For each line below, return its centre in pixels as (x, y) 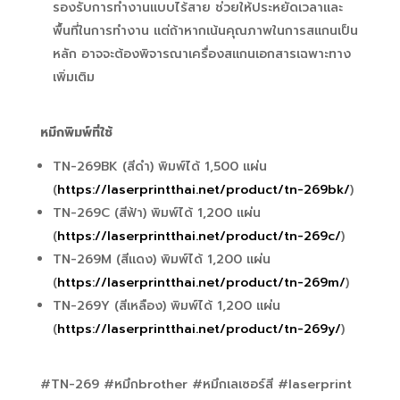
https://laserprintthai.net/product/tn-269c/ (199, 236)
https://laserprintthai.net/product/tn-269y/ (199, 329)
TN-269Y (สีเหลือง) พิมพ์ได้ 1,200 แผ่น (166, 306)
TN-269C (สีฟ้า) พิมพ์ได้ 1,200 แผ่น (156, 213)
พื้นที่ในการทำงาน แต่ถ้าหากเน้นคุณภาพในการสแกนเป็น (205, 31)
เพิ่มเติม (73, 77)
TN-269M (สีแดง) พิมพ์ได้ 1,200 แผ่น (161, 259)
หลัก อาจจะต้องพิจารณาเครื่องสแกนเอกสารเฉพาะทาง (201, 54)
